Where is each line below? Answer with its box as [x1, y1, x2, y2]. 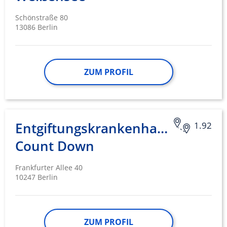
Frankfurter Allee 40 [15, 163, 83, 173]
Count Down [15, 137, 94, 156]
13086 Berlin [15, 22, 58, 32]
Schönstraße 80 [15, 13, 68, 23]
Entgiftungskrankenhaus [15, 119, 172, 138]
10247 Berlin [15, 172, 58, 182]
